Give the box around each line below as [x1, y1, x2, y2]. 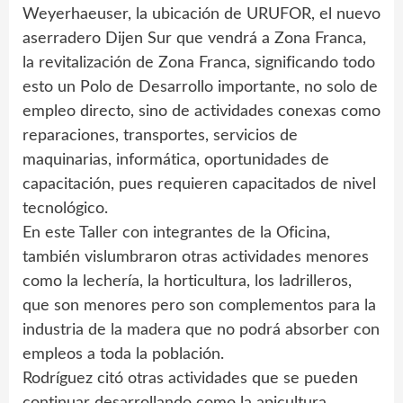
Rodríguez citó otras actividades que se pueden [22, 371, 358, 387]
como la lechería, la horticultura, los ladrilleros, [22, 273, 352, 290]
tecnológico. [22, 201, 108, 217]
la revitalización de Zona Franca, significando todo [22, 55, 375, 71]
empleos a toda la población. [22, 346, 224, 363]
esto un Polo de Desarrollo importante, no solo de [22, 79, 378, 95]
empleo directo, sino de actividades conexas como [22, 103, 381, 120]
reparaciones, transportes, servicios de [22, 128, 298, 144]
